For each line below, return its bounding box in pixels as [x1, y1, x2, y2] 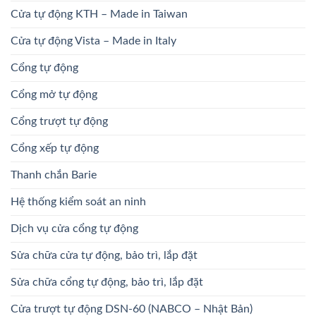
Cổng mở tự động [11, 88, 97, 100]
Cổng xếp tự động [11, 142, 99, 154]
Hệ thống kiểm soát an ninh [11, 195, 146, 207]
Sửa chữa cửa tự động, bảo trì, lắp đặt [11, 249, 197, 261]
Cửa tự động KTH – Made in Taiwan [11, 8, 188, 20]
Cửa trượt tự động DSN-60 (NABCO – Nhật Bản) [11, 303, 253, 315]
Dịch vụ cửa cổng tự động [11, 222, 138, 234]
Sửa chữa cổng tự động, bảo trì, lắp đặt [11, 276, 203, 288]
